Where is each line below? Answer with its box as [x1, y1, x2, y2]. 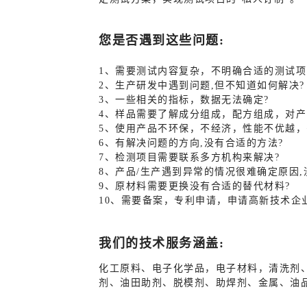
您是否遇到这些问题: [99, 34, 224, 47]
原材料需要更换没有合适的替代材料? [115, 181, 291, 191]
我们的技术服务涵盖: [99, 236, 224, 250]
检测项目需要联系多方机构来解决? [115, 152, 280, 162]
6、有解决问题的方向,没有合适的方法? [99, 138, 284, 148]
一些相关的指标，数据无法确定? [115, 95, 269, 105]
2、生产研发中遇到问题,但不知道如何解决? [99, 80, 305, 90]
